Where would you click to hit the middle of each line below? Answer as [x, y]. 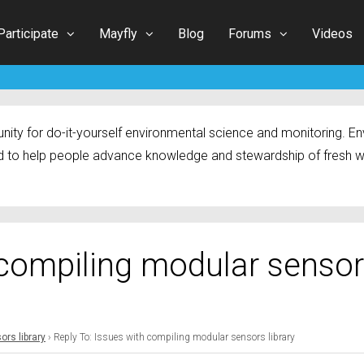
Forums [250, 33]
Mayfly [118, 33]
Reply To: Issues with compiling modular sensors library [174, 338]
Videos [332, 33]
